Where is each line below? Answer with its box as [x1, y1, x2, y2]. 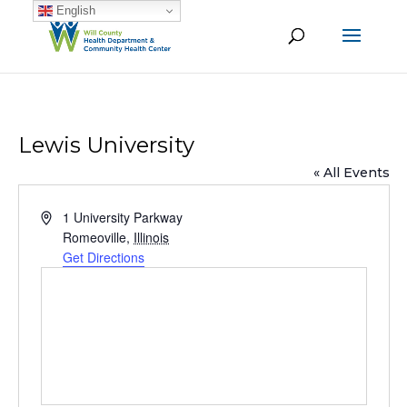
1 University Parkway [63, 208, 184, 226]
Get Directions [63, 248, 145, 266]
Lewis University [17, 132, 194, 158]
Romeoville [63, 228, 127, 246]
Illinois [134, 228, 170, 246]
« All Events [313, 164, 390, 181]
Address [39, 207, 87, 225]
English [52, 3, 95, 17]
